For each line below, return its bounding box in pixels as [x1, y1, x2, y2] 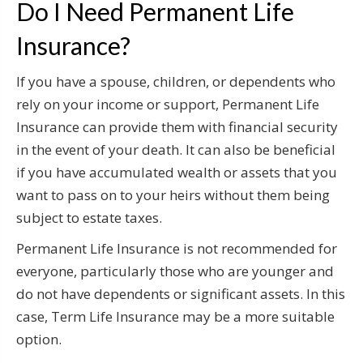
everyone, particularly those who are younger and [16, 261, 334, 280]
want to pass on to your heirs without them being [16, 185, 330, 204]
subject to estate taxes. [16, 207, 162, 227]
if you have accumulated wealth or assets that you [16, 162, 337, 181]
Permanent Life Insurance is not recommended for [16, 238, 337, 258]
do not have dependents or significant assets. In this [16, 284, 345, 303]
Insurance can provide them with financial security [16, 117, 338, 136]
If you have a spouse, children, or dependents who [16, 71, 335, 91]
